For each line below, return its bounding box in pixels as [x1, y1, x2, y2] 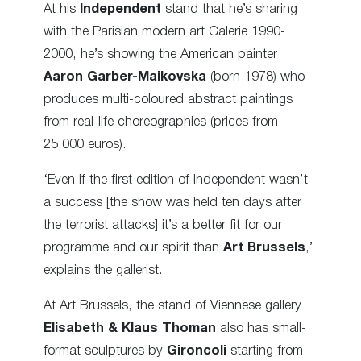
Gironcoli [167, 345, 226, 358]
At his [44, 2, 80, 15]
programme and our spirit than [44, 242, 219, 254]
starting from [226, 345, 303, 358]
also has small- [216, 322, 306, 335]
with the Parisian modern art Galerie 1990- [44, 25, 285, 38]
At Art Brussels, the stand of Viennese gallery [44, 300, 301, 313]
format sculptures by [44, 345, 167, 358]
